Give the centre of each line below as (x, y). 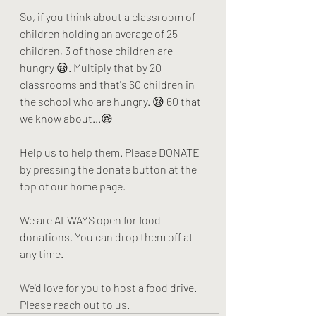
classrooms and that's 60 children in (108, 84)
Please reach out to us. (75, 304)
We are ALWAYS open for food (91, 220)
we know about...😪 (66, 118)
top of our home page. (74, 186)
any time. (43, 254)
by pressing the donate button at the (109, 169)
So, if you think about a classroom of (109, 17)
